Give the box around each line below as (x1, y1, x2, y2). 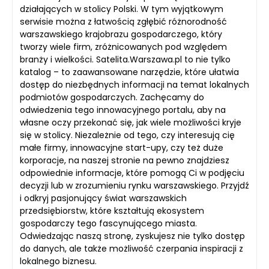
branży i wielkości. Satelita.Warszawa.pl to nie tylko (20, 53, 231, 65)
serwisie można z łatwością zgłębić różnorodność (20, 16, 227, 28)
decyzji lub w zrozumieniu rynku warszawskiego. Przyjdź (20, 180, 249, 192)
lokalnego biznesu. (20, 255, 97, 267)
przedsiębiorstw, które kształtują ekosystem (20, 205, 204, 217)
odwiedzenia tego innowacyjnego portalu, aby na (20, 104, 226, 116)
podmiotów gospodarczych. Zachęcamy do (20, 91, 204, 103)
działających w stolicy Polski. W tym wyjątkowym (20, 3, 223, 15)
